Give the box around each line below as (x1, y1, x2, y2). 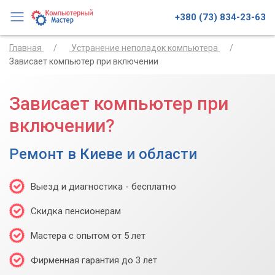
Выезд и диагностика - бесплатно (31, 180, 176, 192)
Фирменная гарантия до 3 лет (31, 254, 157, 266)
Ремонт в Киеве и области (9, 145, 197, 163)
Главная (9, 42, 42, 53)
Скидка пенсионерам (31, 205, 121, 217)
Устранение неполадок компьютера (71, 42, 218, 53)
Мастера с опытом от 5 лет (31, 230, 145, 241)
